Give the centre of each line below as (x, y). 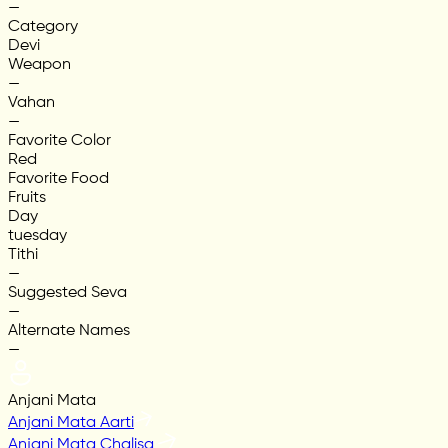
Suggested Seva (67, 293)
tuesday (37, 236)
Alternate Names (69, 331)
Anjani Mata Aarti (71, 423)
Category (43, 27)
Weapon (39, 65)
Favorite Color (59, 141)
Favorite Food (58, 179)
